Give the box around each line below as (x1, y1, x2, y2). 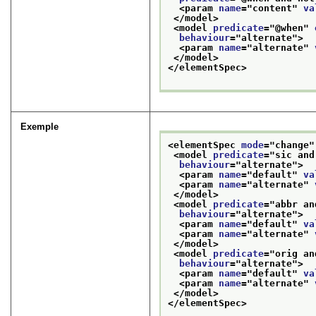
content (253, 3, 293, 14)
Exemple (20, 121, 59, 132)
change (275, 140, 310, 151)
